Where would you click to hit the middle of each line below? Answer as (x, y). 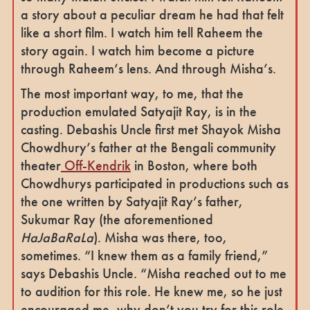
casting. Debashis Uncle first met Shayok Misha (151, 129)
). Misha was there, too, (160, 237)
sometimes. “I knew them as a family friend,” (144, 255)
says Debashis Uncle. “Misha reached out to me (153, 273)
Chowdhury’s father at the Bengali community (148, 147)
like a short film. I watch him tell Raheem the (142, 32)
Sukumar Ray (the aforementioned (117, 219)
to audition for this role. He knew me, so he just (151, 291)
